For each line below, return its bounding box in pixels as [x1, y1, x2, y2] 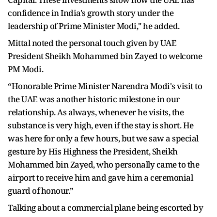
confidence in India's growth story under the [8, 7, 173, 18]
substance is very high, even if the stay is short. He [8, 120, 194, 131]
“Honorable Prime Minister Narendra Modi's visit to [8, 80, 202, 92]
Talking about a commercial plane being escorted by [8, 202, 203, 213]
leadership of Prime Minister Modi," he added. [8, 20, 181, 31]
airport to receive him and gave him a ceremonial [8, 172, 193, 183]
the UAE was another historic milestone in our [8, 93, 180, 105]
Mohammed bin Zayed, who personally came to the [8, 159, 199, 170]
